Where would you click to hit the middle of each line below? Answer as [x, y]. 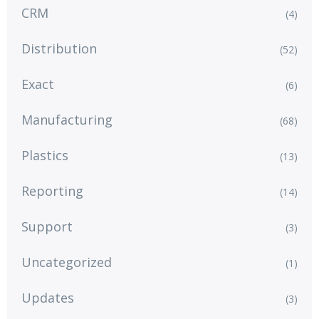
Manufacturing [67, 119]
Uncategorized [67, 262]
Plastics [45, 155]
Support [47, 226]
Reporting [52, 190]
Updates [48, 297]
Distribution [59, 48]
